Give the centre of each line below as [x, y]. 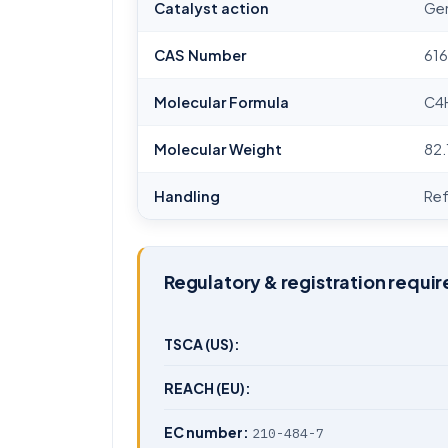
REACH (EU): [207, 388]
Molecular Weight [218, 149]
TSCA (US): [202, 344]
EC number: [206, 432]
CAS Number [200, 55]
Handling [187, 196]
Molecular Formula [221, 102]
